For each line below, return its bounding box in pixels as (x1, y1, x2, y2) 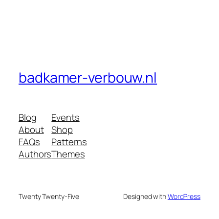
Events (51, 111, 80, 124)
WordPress (167, 192, 200, 201)
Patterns (51, 135, 87, 149)
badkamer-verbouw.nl (19, 67, 157, 87)
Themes (51, 148, 85, 161)
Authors (19, 148, 52, 161)
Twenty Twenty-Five (19, 192, 80, 201)
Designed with (123, 192, 168, 201)
